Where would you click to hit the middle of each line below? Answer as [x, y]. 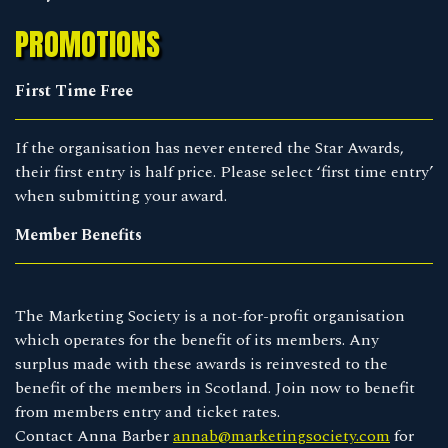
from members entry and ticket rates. [147, 411]
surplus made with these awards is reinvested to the [201, 363]
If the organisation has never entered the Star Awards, [209, 147]
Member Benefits [78, 234]
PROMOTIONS [87, 44]
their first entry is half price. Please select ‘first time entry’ [224, 171]
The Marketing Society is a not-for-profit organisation [210, 315]
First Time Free [74, 90]
